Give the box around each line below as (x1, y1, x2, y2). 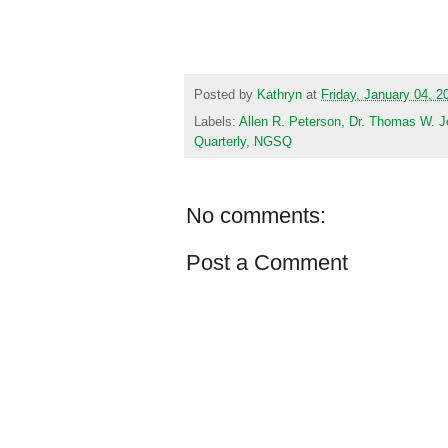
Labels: (194, 114, 239, 129)
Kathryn (257, 87, 302, 102)
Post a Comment (186, 249, 348, 275)
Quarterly (194, 134, 246, 149)
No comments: (186, 202, 326, 228)
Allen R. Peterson (239, 114, 341, 129)
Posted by (194, 87, 257, 102)
